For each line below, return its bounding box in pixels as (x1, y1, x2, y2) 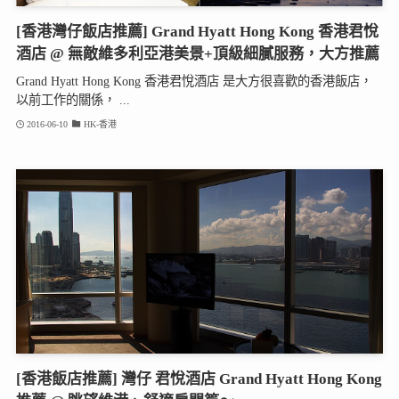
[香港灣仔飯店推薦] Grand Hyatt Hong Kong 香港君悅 (15, 23, 379, 41)
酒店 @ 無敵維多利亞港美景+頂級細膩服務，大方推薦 (15, 45, 379, 63)
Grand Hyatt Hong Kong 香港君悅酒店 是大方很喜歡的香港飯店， (15, 73, 372, 88)
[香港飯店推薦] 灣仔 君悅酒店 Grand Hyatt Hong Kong (15, 370, 382, 387)
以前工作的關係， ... (15, 92, 130, 107)
